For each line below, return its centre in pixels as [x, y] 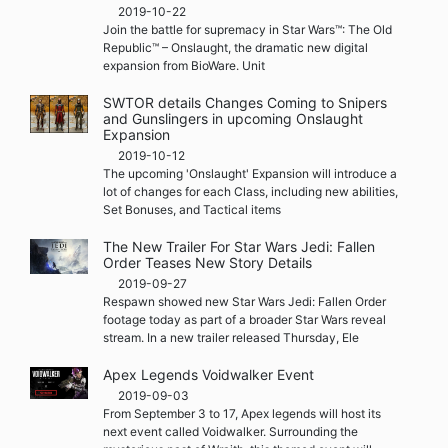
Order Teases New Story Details [208, 262]
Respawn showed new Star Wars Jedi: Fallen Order [245, 301]
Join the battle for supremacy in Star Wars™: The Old [248, 29]
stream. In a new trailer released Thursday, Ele [231, 337]
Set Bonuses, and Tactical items [192, 209]
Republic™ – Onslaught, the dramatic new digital [236, 47]
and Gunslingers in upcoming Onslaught [233, 118]
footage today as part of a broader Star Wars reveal [245, 319]
